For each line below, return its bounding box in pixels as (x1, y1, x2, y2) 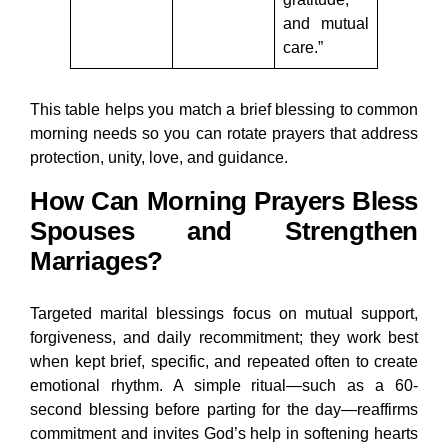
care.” (283, 39, 323, 57)
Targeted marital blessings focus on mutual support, (30, 305, 418, 323)
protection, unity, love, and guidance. (30, 149, 288, 167)
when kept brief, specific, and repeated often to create (30, 353, 418, 371)
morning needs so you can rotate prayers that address (30, 125, 418, 143)
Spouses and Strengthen (30, 216, 418, 247)
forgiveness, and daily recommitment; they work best (30, 329, 418, 347)
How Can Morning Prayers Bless (30, 186, 418, 217)
